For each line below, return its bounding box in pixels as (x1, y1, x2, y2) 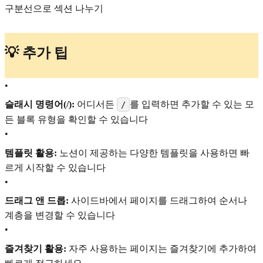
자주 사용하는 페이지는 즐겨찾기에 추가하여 (66, 243, 257, 254)
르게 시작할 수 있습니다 (5, 162, 106, 173)
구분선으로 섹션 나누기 (5, 3, 103, 14)
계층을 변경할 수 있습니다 (5, 210, 115, 221)
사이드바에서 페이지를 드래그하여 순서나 (69, 195, 247, 206)
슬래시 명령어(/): (5, 99, 75, 110)
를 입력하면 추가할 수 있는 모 (130, 99, 255, 110)
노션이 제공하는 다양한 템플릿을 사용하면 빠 (57, 147, 249, 158)
